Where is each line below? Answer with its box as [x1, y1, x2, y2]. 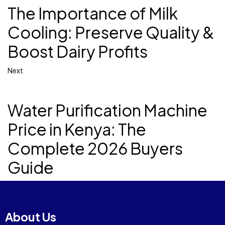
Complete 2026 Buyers [8, 138, 183, 159]
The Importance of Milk [8, 3, 178, 24]
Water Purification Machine [8, 100, 207, 121]
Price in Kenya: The [8, 119, 146, 140]
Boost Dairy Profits [8, 41, 148, 62]
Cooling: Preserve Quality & [8, 22, 214, 43]
